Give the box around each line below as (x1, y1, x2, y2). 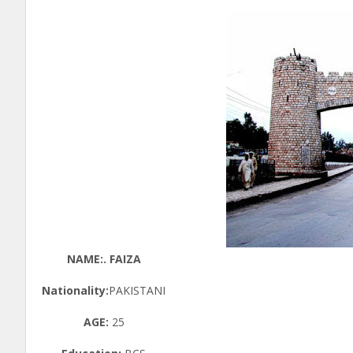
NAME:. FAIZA (66, 251, 141, 266)
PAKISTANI (109, 283, 165, 298)
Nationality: (42, 283, 109, 298)
